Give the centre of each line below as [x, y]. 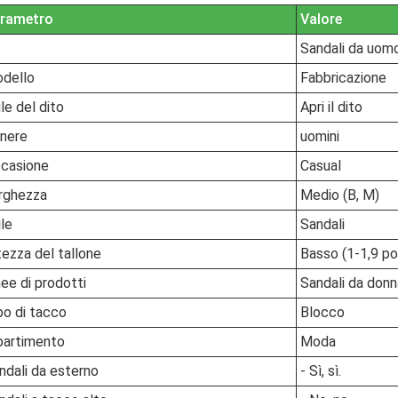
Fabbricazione [343, 78]
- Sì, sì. [321, 371]
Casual [321, 166]
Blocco [322, 312]
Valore [321, 19]
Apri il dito [331, 107]
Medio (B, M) [340, 195]
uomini [320, 136]
